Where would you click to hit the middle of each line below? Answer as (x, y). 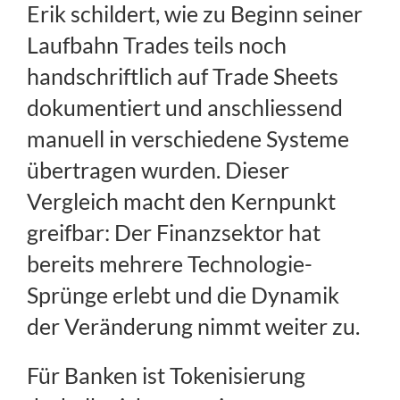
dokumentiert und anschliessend (185, 108)
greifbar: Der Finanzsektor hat (174, 233)
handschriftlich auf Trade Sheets (183, 76)
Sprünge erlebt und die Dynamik (183, 295)
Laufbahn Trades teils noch (157, 45)
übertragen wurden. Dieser (158, 170)
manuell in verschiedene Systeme (188, 139)
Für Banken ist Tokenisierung (166, 375)
